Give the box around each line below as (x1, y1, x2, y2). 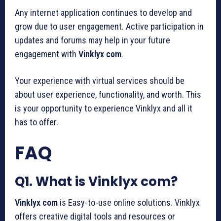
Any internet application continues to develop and (15, 7, 192, 18)
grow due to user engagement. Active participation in (15, 21, 204, 32)
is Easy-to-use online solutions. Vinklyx (58, 197, 200, 208)
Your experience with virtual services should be (15, 75, 184, 86)
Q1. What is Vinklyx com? (15, 172, 178, 190)
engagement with (15, 48, 78, 59)
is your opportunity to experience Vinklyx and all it (15, 103, 192, 113)
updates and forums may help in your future (15, 35, 170, 45)
